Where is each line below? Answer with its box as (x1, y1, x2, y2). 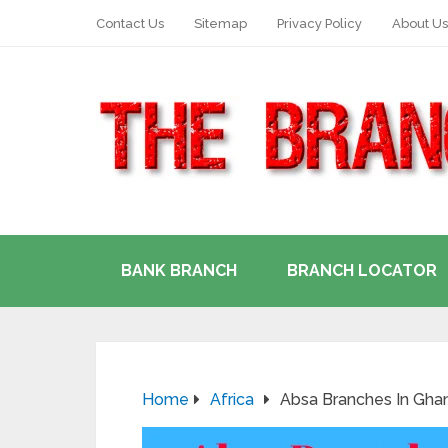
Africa (210, 390, 254, 409)
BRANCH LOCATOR (287, 261, 437, 280)
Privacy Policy (277, 16, 362, 31)
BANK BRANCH (121, 261, 237, 280)
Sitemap (194, 16, 247, 31)
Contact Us (96, 16, 164, 31)
